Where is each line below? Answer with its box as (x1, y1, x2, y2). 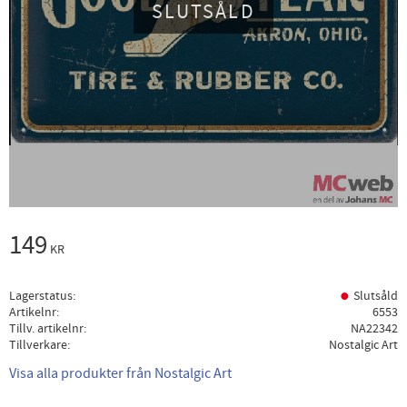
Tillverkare (9, 336, 67, 354)
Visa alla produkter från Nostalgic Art (9, 363, 232, 382)
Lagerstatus (9, 287, 73, 305)
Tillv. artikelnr (9, 320, 84, 338)
